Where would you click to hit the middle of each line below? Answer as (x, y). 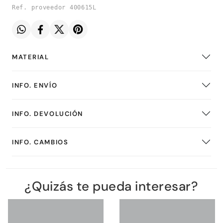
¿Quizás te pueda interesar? (111, 186)
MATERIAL (31, 57)
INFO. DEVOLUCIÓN (48, 113)
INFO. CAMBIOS (40, 142)
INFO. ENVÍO (35, 85)
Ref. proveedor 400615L (54, 8)
